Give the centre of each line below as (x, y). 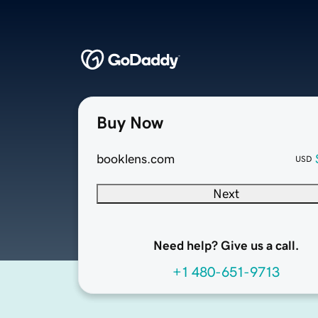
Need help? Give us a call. (226, 246)
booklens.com (136, 159)
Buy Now (130, 123)
